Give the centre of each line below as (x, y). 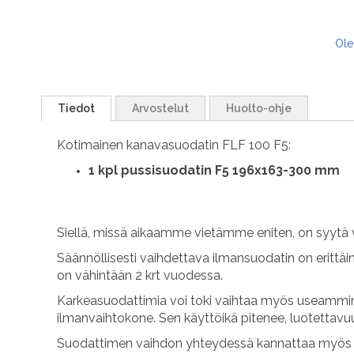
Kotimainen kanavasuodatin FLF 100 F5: (174, 145)
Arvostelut (160, 109)
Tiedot (76, 109)
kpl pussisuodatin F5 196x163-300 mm (217, 171)
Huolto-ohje (259, 109)
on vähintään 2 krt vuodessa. (140, 276)
